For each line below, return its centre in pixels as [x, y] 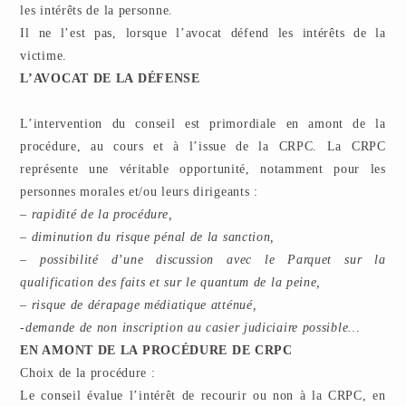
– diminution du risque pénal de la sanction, [148, 237]
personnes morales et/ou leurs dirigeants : [139, 192]
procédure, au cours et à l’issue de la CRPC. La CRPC [203, 146]
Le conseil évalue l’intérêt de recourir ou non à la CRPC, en [203, 396]
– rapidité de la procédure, [97, 214]
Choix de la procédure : [88, 373]
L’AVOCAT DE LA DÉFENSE [110, 78]
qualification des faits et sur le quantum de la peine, [171, 282]
